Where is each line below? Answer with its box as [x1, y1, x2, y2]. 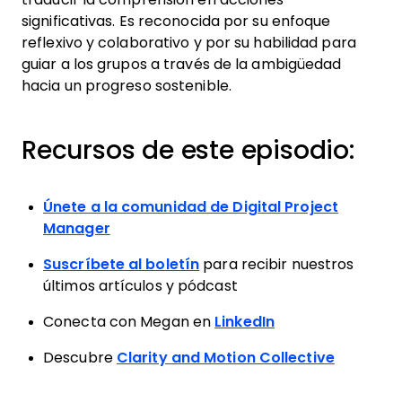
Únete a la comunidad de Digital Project [43, 199, 338, 214]
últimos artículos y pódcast [43, 278, 238, 293]
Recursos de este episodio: [22, 136, 354, 164]
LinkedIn [214, 314, 275, 329]
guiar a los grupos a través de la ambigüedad [22, 57, 342, 72]
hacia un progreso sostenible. [22, 78, 232, 93]
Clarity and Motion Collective [116, 350, 335, 365]
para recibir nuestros [199, 257, 354, 272]
